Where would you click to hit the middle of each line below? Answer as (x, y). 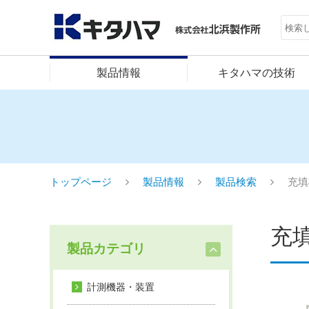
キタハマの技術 (256, 73)
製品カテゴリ (106, 249)
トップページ (81, 182)
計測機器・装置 (121, 287)
